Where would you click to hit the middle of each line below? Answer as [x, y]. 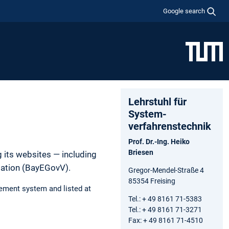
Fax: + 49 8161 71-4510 [166, 220]
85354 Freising [152, 181]
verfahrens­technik [170, 126]
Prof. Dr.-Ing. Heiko [159, 141]
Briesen [141, 152]
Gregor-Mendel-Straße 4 [166, 170]
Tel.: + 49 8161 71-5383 [165, 199]
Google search [184, 11]
